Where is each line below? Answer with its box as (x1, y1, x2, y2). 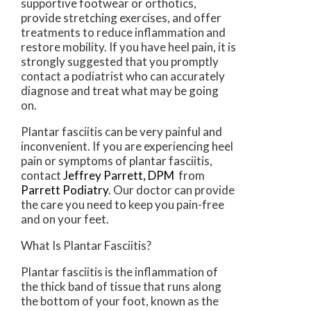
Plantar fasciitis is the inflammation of (21, 264, 218, 280)
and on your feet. (21, 212, 109, 227)
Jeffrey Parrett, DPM (63, 168, 174, 183)
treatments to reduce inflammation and (21, 25, 226, 40)
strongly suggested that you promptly (21, 54, 219, 69)
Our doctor (113, 183, 172, 198)
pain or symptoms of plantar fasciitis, (21, 153, 212, 169)
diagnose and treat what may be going (21, 83, 219, 99)
